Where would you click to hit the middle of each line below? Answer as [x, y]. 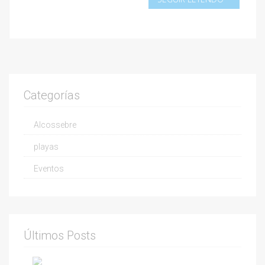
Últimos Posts [60, 236]
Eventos [49, 169]
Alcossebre [55, 125]
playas [46, 147]
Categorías [52, 96]
